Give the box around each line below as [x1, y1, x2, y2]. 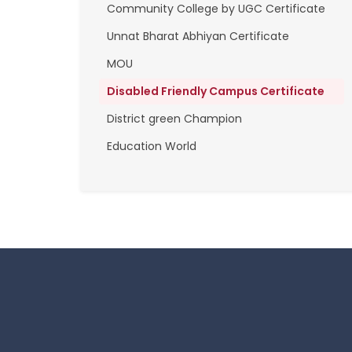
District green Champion [107, 111, 242, 126]
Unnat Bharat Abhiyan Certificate [107, 28, 289, 44]
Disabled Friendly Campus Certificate [107, 83, 324, 99]
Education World [107, 138, 196, 154]
